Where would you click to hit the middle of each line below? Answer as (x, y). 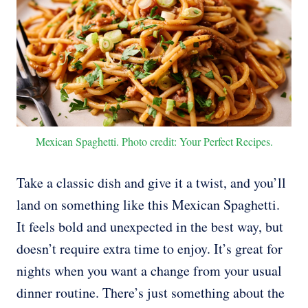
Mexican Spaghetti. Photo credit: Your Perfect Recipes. (154, 142)
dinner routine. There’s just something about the (151, 293)
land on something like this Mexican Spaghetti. (148, 205)
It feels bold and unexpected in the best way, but (150, 227)
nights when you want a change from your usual (149, 271)
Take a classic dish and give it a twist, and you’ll (151, 183)
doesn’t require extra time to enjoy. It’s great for (150, 249)
